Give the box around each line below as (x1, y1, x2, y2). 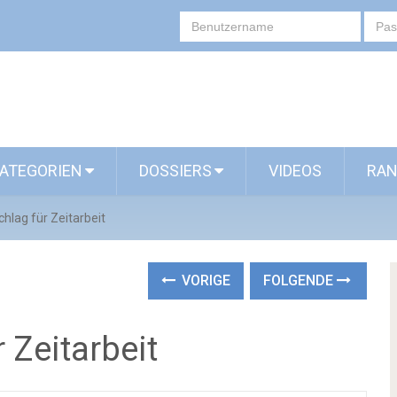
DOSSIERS (139, 161, 212, 180)
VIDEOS (269, 161, 322, 180)
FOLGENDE (263, 272, 338, 289)
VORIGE (178, 272, 231, 289)
